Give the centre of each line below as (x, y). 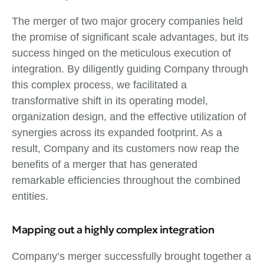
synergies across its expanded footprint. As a (117, 132)
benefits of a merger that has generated (105, 164)
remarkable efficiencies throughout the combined (126, 180)
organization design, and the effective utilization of (129, 116)
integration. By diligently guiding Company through (130, 69)
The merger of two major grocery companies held (127, 21)
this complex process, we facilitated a (99, 85)
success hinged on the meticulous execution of (121, 53)
